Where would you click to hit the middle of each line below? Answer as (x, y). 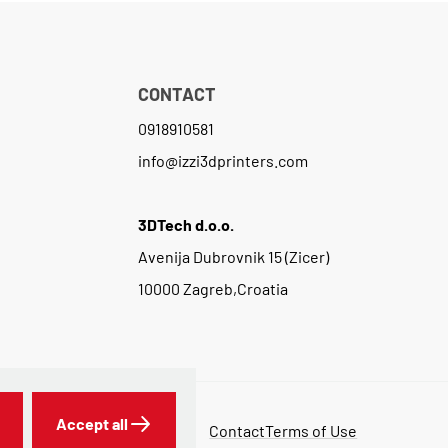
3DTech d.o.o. (185, 224)
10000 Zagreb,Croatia (212, 288)
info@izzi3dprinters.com (222, 160)
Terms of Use (311, 430)
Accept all (92, 423)
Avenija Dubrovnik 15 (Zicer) (233, 256)
